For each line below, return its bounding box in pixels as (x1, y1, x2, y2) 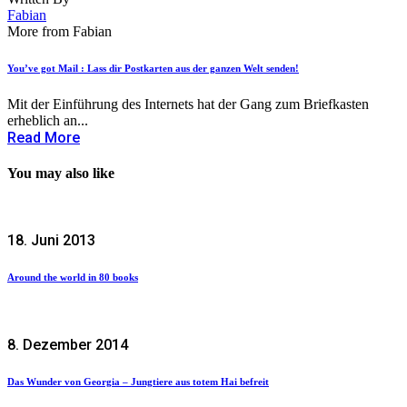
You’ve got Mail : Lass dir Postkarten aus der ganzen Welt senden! (7, 62, 299, 74)
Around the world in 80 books (7, 272, 138, 283)
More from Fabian (7, 23, 112, 39)
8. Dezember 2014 (7, 336, 128, 354)
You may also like (7, 165, 114, 182)
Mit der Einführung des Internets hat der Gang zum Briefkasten (7, 95, 369, 112)
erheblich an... (7, 112, 88, 128)
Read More (7, 128, 80, 146)
